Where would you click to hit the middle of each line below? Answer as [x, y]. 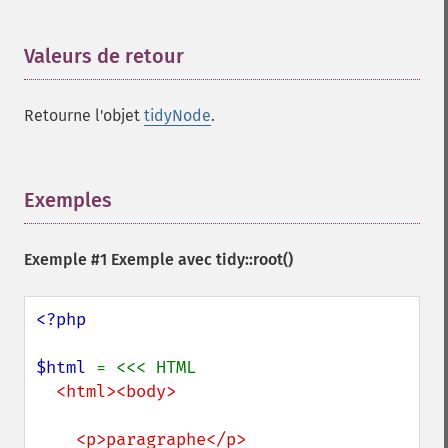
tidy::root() [254, 259]
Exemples [68, 200]
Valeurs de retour [104, 56]
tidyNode [177, 115]
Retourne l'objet [84, 115]
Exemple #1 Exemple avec [120, 259]
